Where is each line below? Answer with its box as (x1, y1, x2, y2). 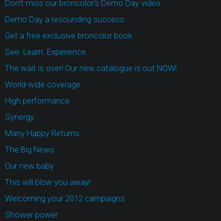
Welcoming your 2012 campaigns (5, 192, 125, 205)
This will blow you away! (5, 176, 90, 188)
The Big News (5, 143, 54, 156)
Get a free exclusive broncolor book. (5, 29, 134, 42)
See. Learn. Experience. (5, 45, 88, 58)
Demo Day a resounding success (5, 13, 124, 26)
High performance (5, 94, 70, 107)
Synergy (5, 110, 34, 123)
